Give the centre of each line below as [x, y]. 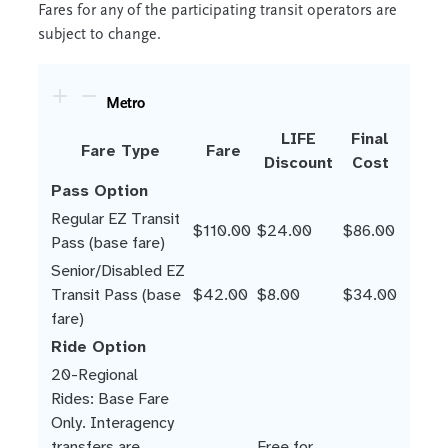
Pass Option [99, 190]
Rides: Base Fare [110, 398]
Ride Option [98, 346]
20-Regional [94, 374]
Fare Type [120, 150]
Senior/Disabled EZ [118, 270]
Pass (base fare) [108, 242]
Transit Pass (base [116, 294]
